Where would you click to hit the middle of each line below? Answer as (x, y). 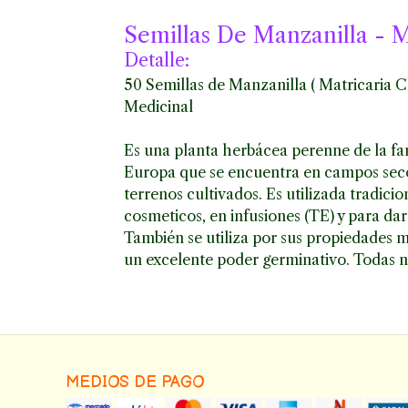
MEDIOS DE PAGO (135, 382)
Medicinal (158, 107)
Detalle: (156, 60)
